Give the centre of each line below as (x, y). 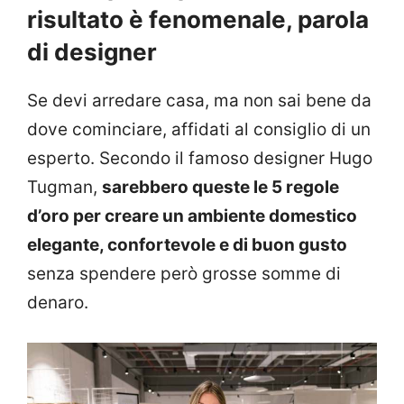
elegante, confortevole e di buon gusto (187, 244)
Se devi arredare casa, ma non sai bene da (199, 100)
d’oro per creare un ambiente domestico (192, 216)
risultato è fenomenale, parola (198, 19)
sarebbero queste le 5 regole (220, 187)
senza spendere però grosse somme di (184, 273)
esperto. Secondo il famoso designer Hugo (200, 158)
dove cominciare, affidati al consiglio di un (199, 129)
